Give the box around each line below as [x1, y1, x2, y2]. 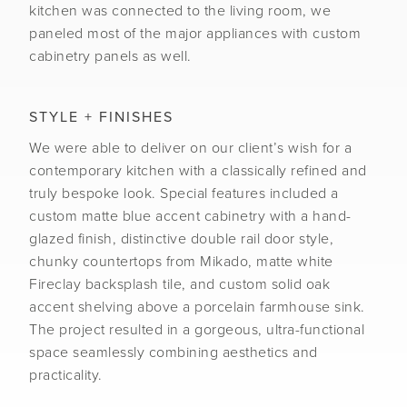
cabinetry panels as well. [29, 47, 192, 65]
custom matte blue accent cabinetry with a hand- [29, 207, 352, 225]
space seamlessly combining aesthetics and [29, 343, 318, 362]
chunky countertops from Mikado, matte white [29, 253, 333, 271]
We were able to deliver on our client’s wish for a [29, 139, 352, 157]
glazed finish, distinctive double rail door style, [29, 230, 333, 248]
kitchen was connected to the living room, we [29, 2, 331, 20]
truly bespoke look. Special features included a [29, 184, 339, 203]
